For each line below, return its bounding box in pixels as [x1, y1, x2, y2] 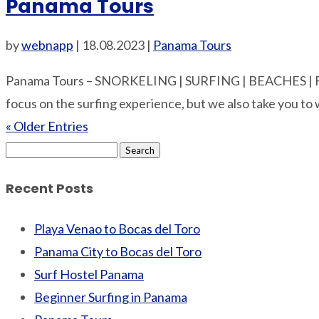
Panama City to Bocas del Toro [34, 243, 202, 259]
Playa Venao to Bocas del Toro [34, 220, 200, 236]
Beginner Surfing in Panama [34, 288, 187, 305]
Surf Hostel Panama [34, 266, 144, 282]
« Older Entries [6, 118, 88, 135]
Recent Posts [6, 179, 93, 197]
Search [5, 140, 43, 157]
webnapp [21, 37, 73, 53]
